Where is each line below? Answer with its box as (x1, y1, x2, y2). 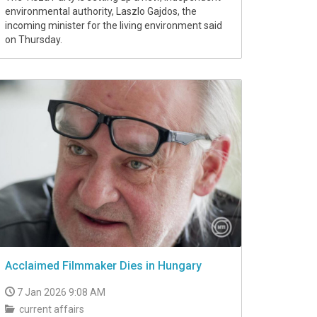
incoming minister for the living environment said (5, 19, 222, 31)
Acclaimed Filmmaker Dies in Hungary (5, 259, 202, 273)
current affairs (17, 304, 84, 316)
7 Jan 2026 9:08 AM (17, 287, 105, 299)
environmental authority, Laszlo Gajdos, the (5, 5, 197, 17)
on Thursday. (5, 33, 62, 45)
